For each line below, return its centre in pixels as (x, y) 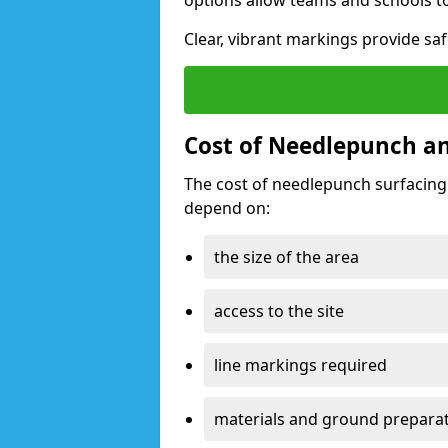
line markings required (300, 365)
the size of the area (286, 257)
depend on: (227, 208)
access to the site (279, 311)
